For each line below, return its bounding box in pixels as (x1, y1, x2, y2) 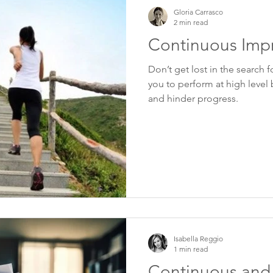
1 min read (174, 244, 208, 253)
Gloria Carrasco (174, 7, 223, 16)
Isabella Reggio (174, 234, 223, 243)
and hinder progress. (148, 92, 238, 104)
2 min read (174, 17, 208, 27)
